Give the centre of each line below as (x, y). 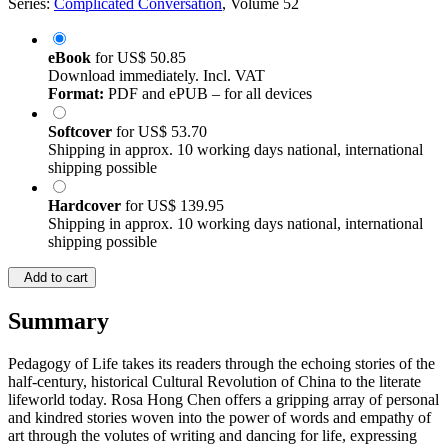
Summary (58, 321)
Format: (76, 94)
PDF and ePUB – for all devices (208, 94)
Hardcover (86, 206)
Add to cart (52, 278)
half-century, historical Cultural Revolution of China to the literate (214, 382)
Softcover (82, 132)
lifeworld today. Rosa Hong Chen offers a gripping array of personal (223, 400)
